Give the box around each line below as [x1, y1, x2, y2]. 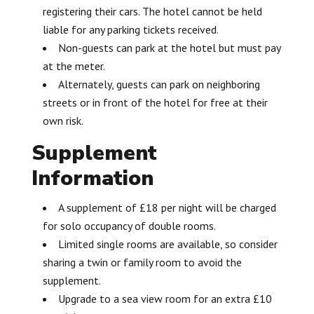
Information [31, 163, 153, 193]
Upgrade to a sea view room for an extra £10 [57, 291, 272, 306]
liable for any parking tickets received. [42, 22, 219, 36]
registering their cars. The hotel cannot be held [42, 4, 262, 18]
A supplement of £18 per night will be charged [57, 200, 276, 214]
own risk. [42, 113, 83, 128]
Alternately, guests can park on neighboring [57, 76, 260, 91]
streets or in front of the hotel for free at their [42, 95, 268, 109]
